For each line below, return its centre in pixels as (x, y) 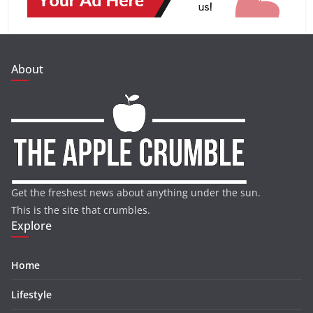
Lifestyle (31, 295)
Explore (31, 226)
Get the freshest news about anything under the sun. (136, 193)
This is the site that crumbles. (81, 210)
